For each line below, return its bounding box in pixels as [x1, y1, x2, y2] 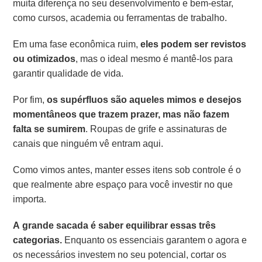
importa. [13, 192, 47, 206]
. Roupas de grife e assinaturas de [85, 122, 227, 136]
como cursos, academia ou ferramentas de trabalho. [13, 11, 227, 25]
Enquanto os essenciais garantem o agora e [62, 233, 247, 247]
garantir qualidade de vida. [13, 67, 124, 81]
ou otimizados [13, 52, 76, 66]
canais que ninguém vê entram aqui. [13, 137, 164, 151]
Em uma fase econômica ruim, [13, 37, 141, 51]
